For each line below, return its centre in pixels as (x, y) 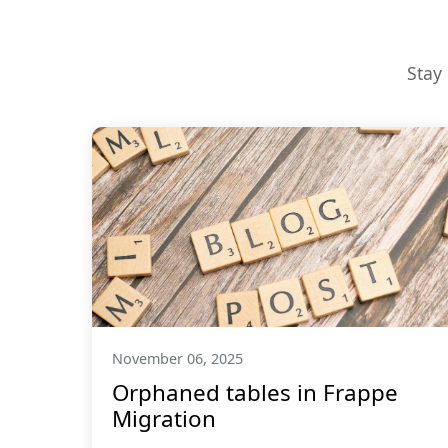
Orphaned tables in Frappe (255, 392)
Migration (164, 418)
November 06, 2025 (177, 358)
